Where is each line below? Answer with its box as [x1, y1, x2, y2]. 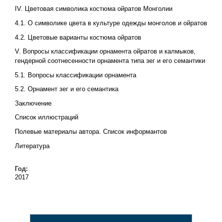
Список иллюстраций [14, 113, 78, 121]
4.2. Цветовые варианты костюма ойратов [14, 33, 141, 41]
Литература [14, 142, 50, 150]
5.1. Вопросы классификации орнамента [14, 71, 136, 79]
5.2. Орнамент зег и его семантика [14, 85, 118, 93]
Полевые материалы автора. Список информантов [14, 128, 167, 136]
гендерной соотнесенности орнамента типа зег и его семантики [14, 57, 205, 65]
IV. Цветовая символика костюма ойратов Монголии [14, 5, 172, 13]
